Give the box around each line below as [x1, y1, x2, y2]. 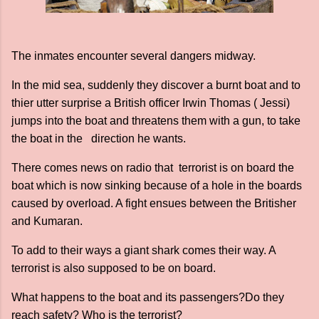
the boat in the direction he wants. [11, 132, 189, 145]
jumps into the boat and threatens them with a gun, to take [11, 115, 300, 127]
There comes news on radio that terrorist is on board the [11, 162, 294, 174]
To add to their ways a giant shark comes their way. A [11, 244, 276, 256]
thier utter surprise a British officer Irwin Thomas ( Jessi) [11, 97, 290, 109]
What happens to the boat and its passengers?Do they [11, 291, 284, 303]
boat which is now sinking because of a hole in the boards [11, 179, 302, 192]
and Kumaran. [11, 215, 83, 227]
